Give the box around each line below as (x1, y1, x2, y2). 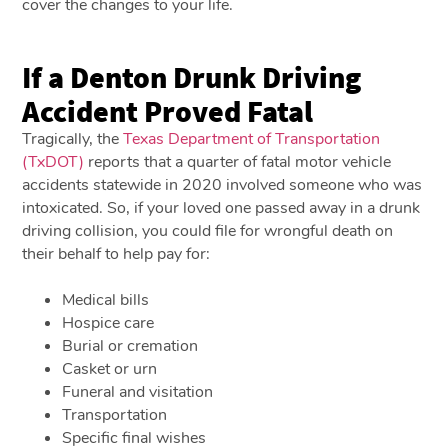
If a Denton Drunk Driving (22, 57, 362, 96)
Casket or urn (62, 357, 158, 380)
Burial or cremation (62, 334, 199, 357)
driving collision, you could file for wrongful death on (22, 219, 394, 242)
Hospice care (62, 311, 155, 334)
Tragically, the (22, 127, 124, 150)
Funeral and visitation (62, 380, 214, 403)
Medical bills (62, 288, 150, 311)
